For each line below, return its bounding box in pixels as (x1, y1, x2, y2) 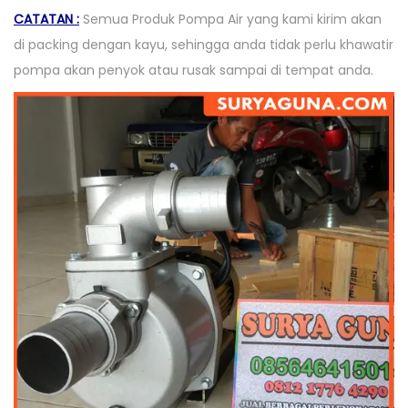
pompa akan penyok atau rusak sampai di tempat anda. (14, 61, 373, 80)
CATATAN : (14, 10, 79, 29)
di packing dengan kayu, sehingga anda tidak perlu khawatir (14, 36, 393, 55)
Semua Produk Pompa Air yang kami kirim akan (79, 10, 382, 29)
